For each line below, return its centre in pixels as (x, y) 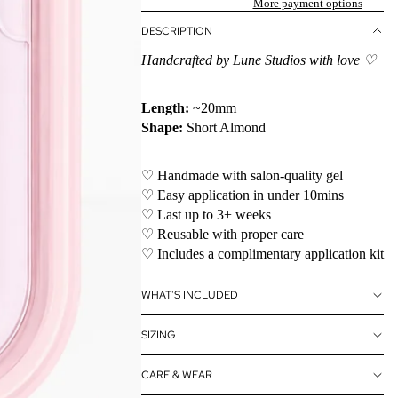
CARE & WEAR (177, 374)
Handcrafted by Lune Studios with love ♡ (259, 60)
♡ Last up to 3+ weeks (206, 215)
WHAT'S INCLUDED (190, 295)
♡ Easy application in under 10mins (243, 195)
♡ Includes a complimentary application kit (263, 254)
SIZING (159, 334)
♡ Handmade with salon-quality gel (242, 176)
